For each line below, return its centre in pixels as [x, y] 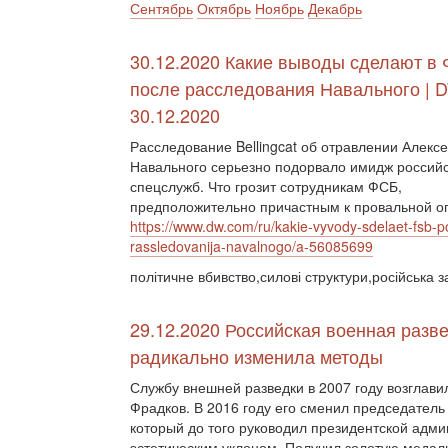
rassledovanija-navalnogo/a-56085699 [251, 246]
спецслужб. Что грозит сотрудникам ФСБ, [266, 186]
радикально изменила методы [256, 356]
